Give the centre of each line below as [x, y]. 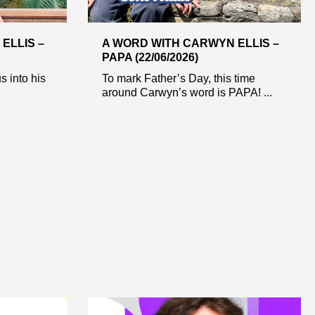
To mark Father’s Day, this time [178, 78]
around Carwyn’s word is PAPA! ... [187, 92]
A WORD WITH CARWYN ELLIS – [190, 43]
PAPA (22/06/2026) [150, 57]
